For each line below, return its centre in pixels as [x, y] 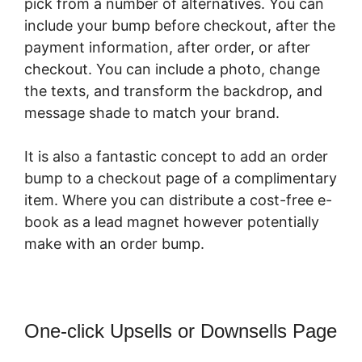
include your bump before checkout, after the [180, 25]
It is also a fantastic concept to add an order [176, 156]
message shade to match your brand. [152, 112]
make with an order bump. [114, 243]
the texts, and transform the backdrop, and [173, 90]
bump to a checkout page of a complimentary [181, 178]
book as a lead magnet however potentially [172, 221]
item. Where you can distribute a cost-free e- [178, 200]
